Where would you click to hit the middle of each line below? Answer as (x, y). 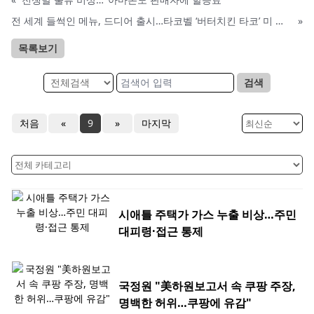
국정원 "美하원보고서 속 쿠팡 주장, (207, 286)
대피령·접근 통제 (161, 232)
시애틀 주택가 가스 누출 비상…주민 (207, 215)
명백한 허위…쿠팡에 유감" (185, 303)
